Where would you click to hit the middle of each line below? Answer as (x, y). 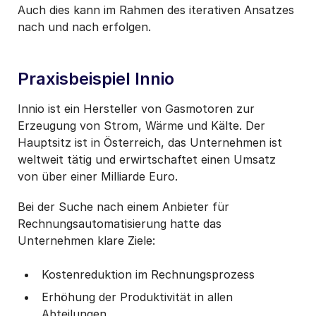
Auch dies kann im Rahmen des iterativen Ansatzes (156, 10)
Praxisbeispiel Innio (96, 78)
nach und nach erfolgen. (84, 26)
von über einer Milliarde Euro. (98, 176)
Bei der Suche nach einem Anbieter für (123, 207)
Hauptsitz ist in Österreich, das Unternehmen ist (150, 142)
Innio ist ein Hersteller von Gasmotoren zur (136, 108)
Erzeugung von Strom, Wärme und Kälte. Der (141, 125)
